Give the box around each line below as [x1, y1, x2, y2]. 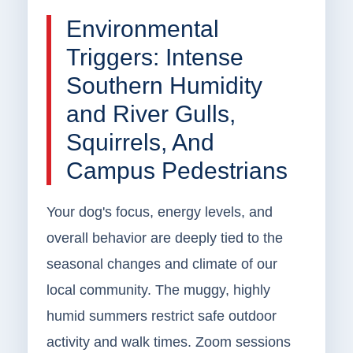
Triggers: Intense [65, 44, 243, 71]
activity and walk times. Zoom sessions [46, 334, 291, 351]
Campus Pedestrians [65, 158, 288, 184]
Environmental [65, 16, 219, 43]
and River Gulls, [65, 101, 236, 128]
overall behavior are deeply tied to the [46, 230, 283, 247]
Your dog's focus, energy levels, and [46, 204, 273, 221]
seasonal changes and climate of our [46, 256, 277, 273]
